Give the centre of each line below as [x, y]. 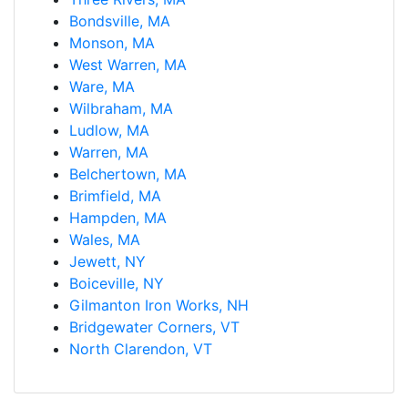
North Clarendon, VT [141, 348]
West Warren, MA [128, 64]
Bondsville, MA [120, 20]
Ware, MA [102, 86]
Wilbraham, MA [121, 108]
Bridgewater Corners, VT [154, 326]
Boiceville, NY [117, 283]
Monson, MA [112, 42]
